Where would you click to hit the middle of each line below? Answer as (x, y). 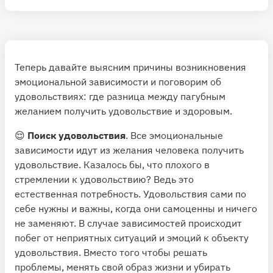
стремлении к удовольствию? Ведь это (104, 179)
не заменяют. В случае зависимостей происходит (128, 223)
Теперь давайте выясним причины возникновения (130, 67)
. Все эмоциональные (174, 135)
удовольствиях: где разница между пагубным (120, 96)
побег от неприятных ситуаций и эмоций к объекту (132, 237)
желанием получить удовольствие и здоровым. (123, 111)
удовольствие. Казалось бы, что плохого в (112, 164)
